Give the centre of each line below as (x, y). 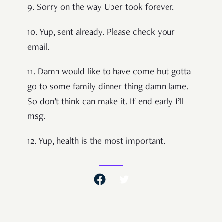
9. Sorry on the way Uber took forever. (101, 8)
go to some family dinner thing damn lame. (108, 87)
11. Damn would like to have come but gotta (109, 73)
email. (38, 48)
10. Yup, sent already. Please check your (101, 33)
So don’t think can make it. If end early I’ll (106, 102)
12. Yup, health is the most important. (96, 142)
